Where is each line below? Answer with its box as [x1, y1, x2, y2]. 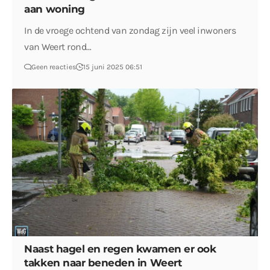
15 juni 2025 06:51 [83, 63, 143, 72]
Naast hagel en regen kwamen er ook [24, 242, 216, 255]
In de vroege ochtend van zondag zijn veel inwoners [24, 25, 236, 37]
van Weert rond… [24, 41, 92, 53]
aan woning [24, 3, 85, 16]
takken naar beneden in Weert [24, 256, 182, 269]
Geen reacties [31, 63, 77, 72]
